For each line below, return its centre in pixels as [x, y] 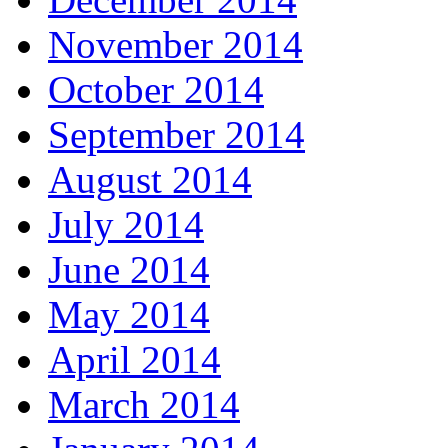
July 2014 [126, 225]
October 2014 [156, 90]
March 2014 [144, 405]
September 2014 [176, 135]
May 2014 [129, 315]
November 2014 [175, 45]
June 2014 [129, 270]
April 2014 [134, 360]
